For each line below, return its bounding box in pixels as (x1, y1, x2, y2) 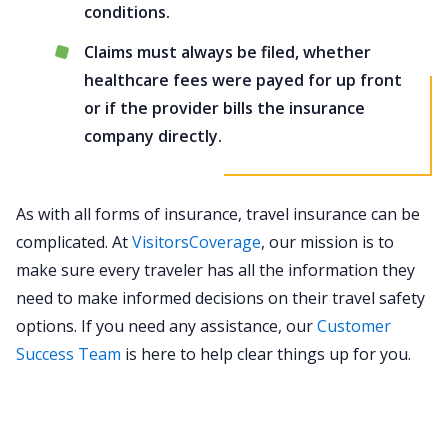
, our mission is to (261, 231, 394, 253)
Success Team (16, 343, 121, 365)
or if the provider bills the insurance (84, 97, 365, 119)
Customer (317, 315, 391, 337)
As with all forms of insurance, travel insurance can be (16, 203, 420, 225)
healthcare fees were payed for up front (84, 69, 402, 91)
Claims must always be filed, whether (84, 41, 371, 63)
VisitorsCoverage (132, 231, 261, 253)
